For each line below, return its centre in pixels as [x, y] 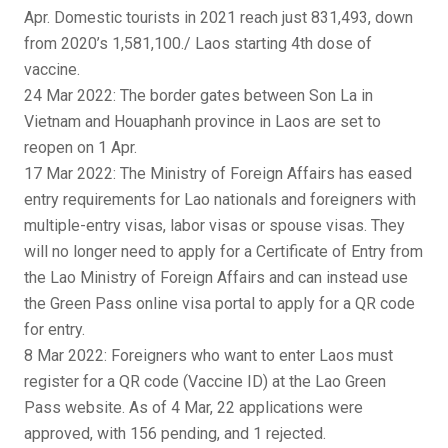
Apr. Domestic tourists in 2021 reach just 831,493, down [218, 17]
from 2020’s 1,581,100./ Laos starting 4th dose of [198, 43]
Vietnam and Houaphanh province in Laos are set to [202, 121]
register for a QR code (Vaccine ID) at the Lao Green [205, 381]
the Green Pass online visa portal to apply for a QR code [219, 303]
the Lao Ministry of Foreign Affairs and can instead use [216, 277]
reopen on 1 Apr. [80, 147]
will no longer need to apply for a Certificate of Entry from [223, 251]
